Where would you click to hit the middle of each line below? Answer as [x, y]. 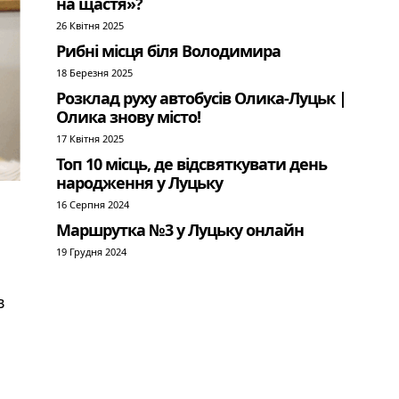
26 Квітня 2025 [90, 25]
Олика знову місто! [129, 117]
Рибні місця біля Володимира [169, 51]
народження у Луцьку [140, 183]
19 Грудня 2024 [92, 252]
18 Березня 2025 [95, 73]
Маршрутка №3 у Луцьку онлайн [180, 230]
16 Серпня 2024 [93, 204]
